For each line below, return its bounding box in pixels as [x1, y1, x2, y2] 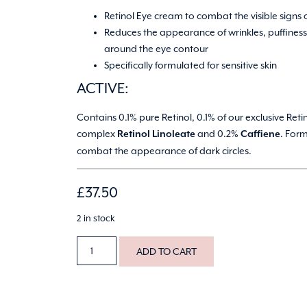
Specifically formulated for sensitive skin [104, 59, 277, 71]
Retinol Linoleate [117, 128, 195, 140]
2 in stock [77, 213, 115, 224]
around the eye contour [104, 42, 208, 54]
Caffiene [241, 128, 280, 140]
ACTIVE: [77, 79, 129, 97]
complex [77, 127, 117, 139]
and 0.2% [195, 127, 241, 139]
